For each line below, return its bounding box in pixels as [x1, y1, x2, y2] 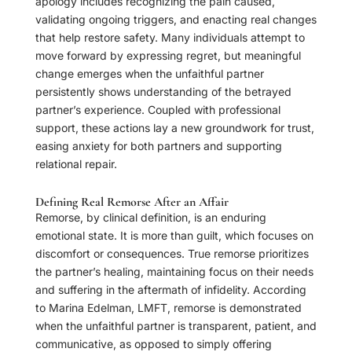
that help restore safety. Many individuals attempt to [35, 31, 305, 45]
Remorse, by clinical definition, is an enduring [35, 211, 266, 225]
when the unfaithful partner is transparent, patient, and [35, 319, 317, 333]
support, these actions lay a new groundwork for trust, [35, 121, 314, 135]
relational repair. [35, 157, 117, 171]
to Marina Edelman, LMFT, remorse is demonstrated [35, 301, 302, 315]
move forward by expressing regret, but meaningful [35, 49, 301, 63]
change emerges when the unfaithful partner [35, 67, 264, 81]
